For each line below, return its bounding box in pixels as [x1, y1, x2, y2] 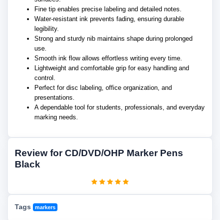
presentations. [34, 94, 75, 101]
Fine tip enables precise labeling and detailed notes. [34, 5, 182, 13]
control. [34, 74, 55, 82]
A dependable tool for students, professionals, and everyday [34, 104, 205, 111]
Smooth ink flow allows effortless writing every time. [34, 55, 182, 62]
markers [35, 204, 56, 210]
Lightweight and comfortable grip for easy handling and [34, 64, 189, 72]
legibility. [34, 25, 59, 32]
